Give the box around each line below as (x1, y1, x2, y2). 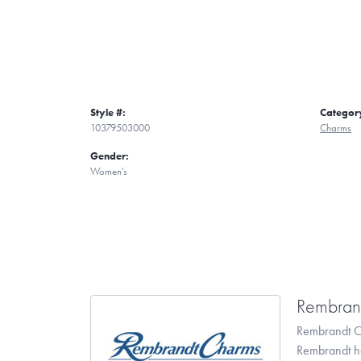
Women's (90, 164, 127, 178)
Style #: (90, 105, 126, 119)
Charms (320, 120, 351, 135)
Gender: (90, 148, 129, 163)
